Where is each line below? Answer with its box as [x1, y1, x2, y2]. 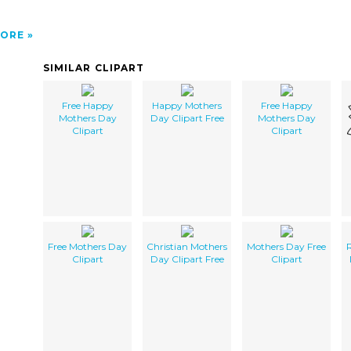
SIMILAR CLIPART [43, 61, 145, 74]
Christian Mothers [147, 240, 227, 252]
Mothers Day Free [247, 240, 326, 252]
